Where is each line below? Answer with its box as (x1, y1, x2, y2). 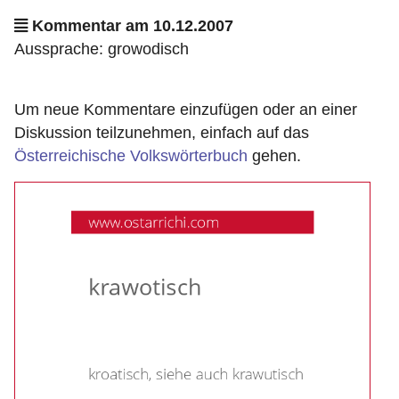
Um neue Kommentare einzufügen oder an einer (14, 101, 357, 118)
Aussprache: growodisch (14, 40, 189, 58)
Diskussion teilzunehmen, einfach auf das (14, 124, 309, 142)
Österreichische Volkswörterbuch (14, 147, 248, 165)
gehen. (248, 147, 301, 165)
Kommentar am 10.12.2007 (28, 17, 233, 35)
